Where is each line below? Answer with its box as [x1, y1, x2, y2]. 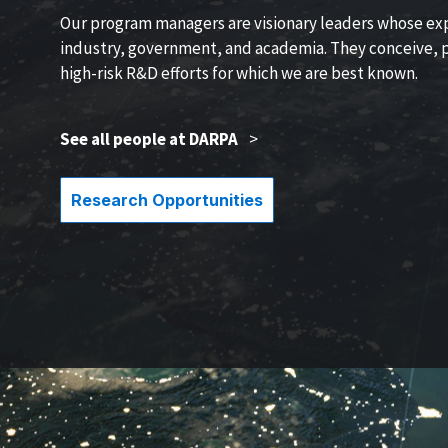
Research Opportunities [71, 190, 263, 210]
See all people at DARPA [60, 128, 238, 150]
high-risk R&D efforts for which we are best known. [60, 62, 418, 84]
